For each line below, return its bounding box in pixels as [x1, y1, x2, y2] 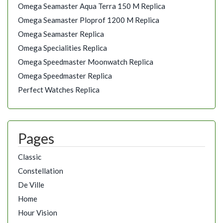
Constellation [18, 166, 63, 175]
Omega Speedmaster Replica [18, 71, 112, 81]
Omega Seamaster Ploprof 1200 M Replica [18, 15, 159, 25]
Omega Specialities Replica [18, 43, 107, 53]
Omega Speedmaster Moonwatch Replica [18, 57, 153, 67]
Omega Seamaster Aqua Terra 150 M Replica [18, 1, 165, 11]
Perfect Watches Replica [18, 85, 100, 95]
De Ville [18, 180, 44, 189]
